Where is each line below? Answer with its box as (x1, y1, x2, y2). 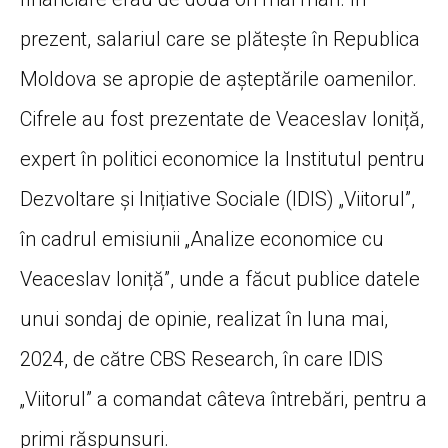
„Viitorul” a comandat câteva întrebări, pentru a (20, 386, 427, 411)
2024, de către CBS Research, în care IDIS (20, 346, 383, 371)
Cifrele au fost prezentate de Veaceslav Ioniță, (20, 106, 424, 131)
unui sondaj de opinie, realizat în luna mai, (20, 306, 388, 331)
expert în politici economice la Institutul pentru (20, 146, 425, 171)
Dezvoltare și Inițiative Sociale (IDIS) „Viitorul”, (20, 186, 415, 211)
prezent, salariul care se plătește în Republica (20, 26, 420, 51)
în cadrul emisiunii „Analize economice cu (20, 226, 384, 251)
